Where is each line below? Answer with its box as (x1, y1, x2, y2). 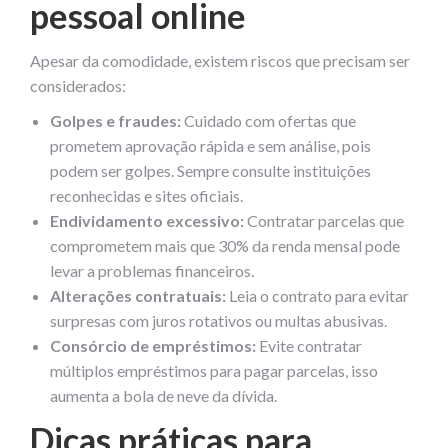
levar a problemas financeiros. (50, 260, 254, 280)
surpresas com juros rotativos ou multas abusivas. (50, 310, 387, 330)
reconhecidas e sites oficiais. (50, 185, 243, 205)
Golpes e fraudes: (50, 110, 181, 130)
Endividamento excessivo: (50, 210, 244, 230)
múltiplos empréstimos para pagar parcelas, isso (50, 360, 378, 380)
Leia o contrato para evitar (226, 285, 409, 305)
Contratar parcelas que (244, 210, 404, 230)
